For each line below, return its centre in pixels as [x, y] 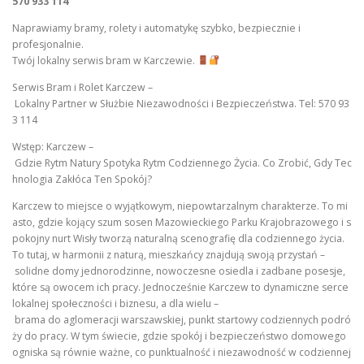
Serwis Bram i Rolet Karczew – [82, 87]
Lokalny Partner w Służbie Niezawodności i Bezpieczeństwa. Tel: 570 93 [181, 103]
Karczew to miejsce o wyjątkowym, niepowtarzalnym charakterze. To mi [180, 206]
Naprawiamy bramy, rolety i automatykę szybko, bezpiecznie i [156, 28]
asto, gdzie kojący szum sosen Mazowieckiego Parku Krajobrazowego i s [182, 223]
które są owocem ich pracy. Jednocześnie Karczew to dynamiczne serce [182, 288]
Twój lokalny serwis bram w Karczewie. [105, 60]
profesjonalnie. [48, 44]
